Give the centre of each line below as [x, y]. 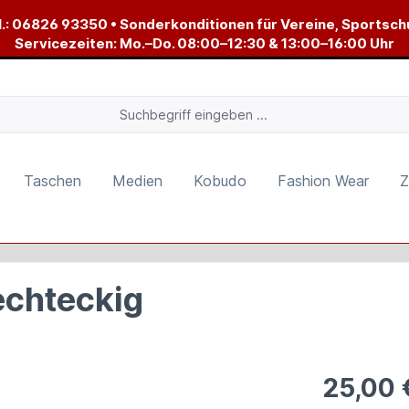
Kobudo [220, 181]
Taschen [52, 181]
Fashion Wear [323, 181]
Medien [137, 181]
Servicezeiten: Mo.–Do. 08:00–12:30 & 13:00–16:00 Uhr [204, 43]
